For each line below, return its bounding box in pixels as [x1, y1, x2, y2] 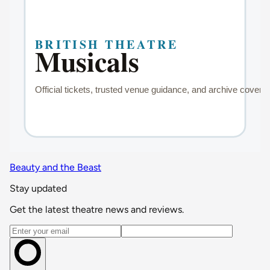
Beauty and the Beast [10, 161, 101, 173]
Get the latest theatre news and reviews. [10, 203, 184, 215]
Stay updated [10, 182, 67, 194]
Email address [9, 224, 67, 236]
